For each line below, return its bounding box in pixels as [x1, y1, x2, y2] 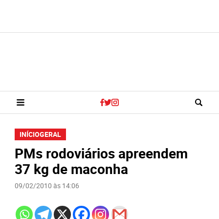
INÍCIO [20, 130, 40, 139]
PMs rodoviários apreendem [15, 144, 188, 162]
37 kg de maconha [15, 159, 128, 178]
